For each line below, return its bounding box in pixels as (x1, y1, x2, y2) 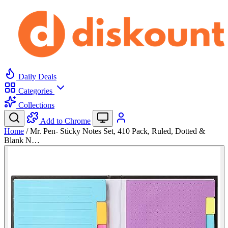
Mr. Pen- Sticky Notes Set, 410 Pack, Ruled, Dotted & (30, 127, 205, 135)
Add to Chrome (40, 117, 91, 125)
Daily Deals (16, 72, 56, 81)
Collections (16, 101, 54, 109)
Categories (16, 87, 54, 95)
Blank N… (4, 136, 40, 145)
